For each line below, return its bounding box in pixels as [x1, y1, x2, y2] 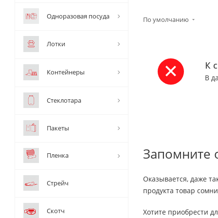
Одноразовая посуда [47, 12, 109, 20]
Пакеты [47, 124, 69, 132]
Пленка [47, 151, 69, 160]
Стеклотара [47, 96, 81, 105]
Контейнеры [47, 68, 85, 76]
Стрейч [47, 179, 69, 187]
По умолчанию [143, 15, 190, 24]
